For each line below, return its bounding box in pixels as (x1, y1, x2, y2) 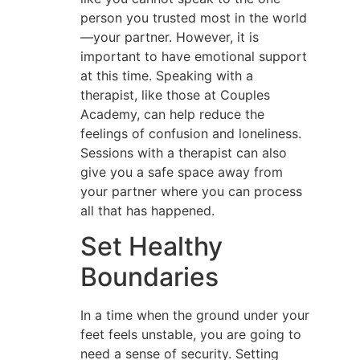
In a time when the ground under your (80, 306, 309, 323)
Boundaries (80, 260, 219, 292)
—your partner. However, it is (80, 28, 259, 45)
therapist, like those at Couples (80, 86, 270, 103)
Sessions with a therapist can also (80, 144, 287, 161)
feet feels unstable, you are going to (80, 325, 301, 342)
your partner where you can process (80, 182, 302, 199)
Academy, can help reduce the (80, 105, 264, 122)
